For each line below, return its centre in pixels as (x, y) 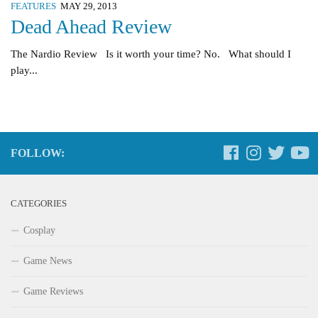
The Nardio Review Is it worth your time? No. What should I (151, 54)
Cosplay (39, 231)
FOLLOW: (38, 153)
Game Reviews (53, 292)
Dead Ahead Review (91, 27)
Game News (48, 261)
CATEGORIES (39, 204)
